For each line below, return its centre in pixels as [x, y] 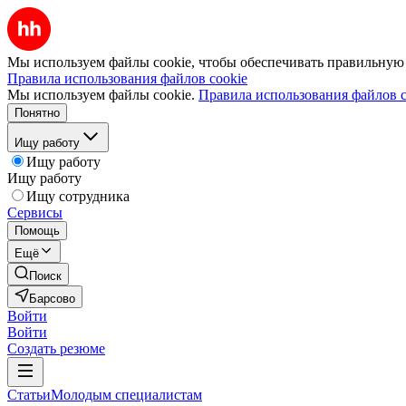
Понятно [37, 113]
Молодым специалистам [126, 395]
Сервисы [35, 213]
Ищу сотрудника [78, 196]
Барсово [52, 299]
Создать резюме [56, 348]
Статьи [29, 395]
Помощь [37, 231]
